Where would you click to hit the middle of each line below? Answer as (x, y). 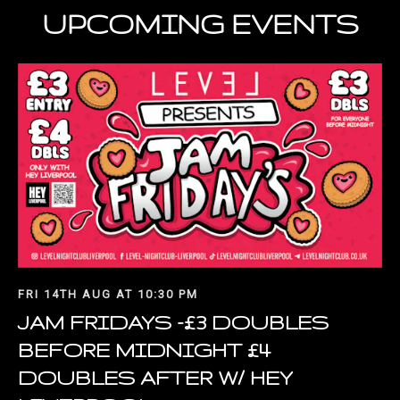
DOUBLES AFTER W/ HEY (155, 378)
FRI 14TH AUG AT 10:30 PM (108, 295)
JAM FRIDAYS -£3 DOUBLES (173, 322)
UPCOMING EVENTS (200, 24)
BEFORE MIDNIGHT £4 (144, 350)
